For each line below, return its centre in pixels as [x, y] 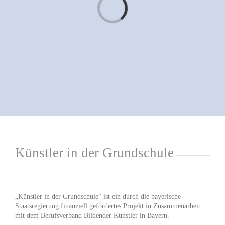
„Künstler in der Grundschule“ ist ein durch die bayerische [98, 197]
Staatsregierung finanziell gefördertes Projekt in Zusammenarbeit [108, 206]
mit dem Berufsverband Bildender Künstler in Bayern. [92, 216]
